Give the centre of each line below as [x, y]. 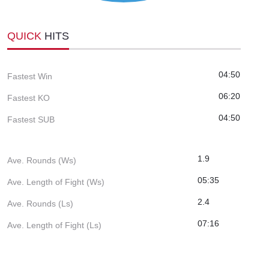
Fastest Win [30, 76]
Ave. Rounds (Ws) [42, 160]
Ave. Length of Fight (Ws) [56, 182]
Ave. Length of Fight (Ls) [54, 225]
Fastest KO [29, 98]
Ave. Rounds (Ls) [40, 203]
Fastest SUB [31, 119]
